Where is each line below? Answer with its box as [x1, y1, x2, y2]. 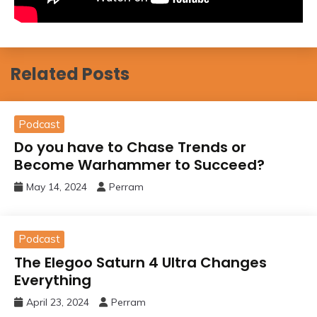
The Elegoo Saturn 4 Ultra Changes [14, 252, 267, 272]
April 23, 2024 [26, 295, 89, 309]
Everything [14, 270, 91, 290]
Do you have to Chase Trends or [14, 137, 246, 158]
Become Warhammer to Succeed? [14, 155, 265, 175]
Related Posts [11, 62, 129, 86]
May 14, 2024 [26, 180, 87, 194]
